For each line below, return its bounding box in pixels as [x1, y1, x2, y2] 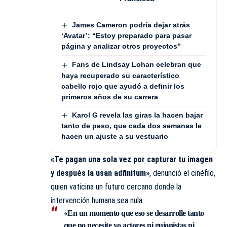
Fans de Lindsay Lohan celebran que [71, 60, 201, 69]
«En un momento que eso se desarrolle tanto [63, 208, 204, 217]
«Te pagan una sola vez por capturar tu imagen [51, 154, 213, 164]
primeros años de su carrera [61, 92, 158, 101]
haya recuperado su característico [61, 71, 179, 80]
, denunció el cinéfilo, [149, 168, 215, 178]
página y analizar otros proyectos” [61, 42, 181, 51]
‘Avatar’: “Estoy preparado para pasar [61, 31, 192, 40]
